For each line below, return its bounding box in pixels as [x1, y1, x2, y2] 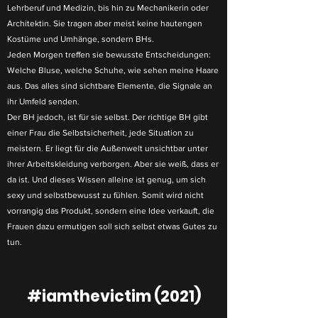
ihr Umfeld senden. [7, 97, 82, 106]
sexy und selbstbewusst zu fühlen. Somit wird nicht [7, 190, 204, 200]
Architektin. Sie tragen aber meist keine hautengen [7, 18, 202, 28]
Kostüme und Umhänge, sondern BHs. [7, 34, 158, 44]
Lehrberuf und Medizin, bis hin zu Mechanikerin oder [7, 3, 209, 13]
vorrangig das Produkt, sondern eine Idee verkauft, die [7, 206, 214, 216]
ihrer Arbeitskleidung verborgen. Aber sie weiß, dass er [7, 159, 219, 169]
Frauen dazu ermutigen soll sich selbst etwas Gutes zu [7, 221, 217, 231]
